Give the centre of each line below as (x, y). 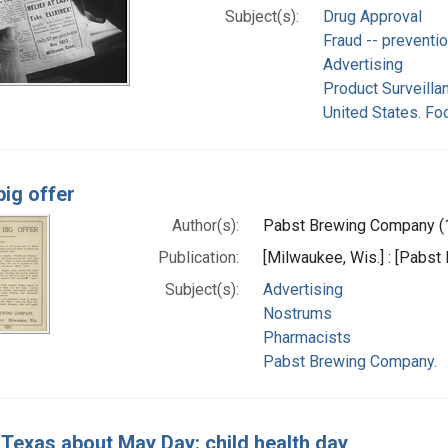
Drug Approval (372, 16)
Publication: (198, 257)
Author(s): (205, 225)
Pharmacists (306, 337)
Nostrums (297, 313)
